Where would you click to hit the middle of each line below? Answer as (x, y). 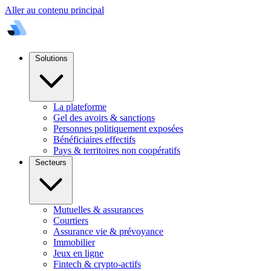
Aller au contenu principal (54, 10)
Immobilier (74, 242)
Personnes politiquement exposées (118, 129)
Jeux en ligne (78, 253)
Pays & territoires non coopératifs (117, 150)
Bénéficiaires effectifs (94, 139)
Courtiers (71, 220)
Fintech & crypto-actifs (97, 264)
